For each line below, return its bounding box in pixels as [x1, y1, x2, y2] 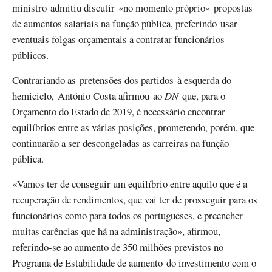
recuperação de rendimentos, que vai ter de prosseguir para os [12, 192, 257, 207]
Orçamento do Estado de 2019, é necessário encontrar [12, 104, 225, 118]
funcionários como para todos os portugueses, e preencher [12, 208, 243, 223]
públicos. [12, 47, 49, 62]
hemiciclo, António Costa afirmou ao [12, 88, 165, 103]
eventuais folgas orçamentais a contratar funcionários [12, 32, 225, 46]
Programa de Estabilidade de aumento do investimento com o [12, 256, 256, 270]
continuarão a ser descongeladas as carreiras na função [12, 135, 229, 150]
